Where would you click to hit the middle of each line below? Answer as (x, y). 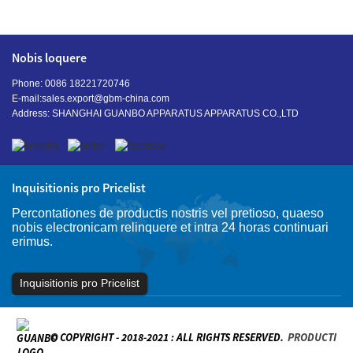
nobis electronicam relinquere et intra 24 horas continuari (170, 228)
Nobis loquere (49, 58)
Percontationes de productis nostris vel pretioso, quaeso (168, 214)
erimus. (32, 242)
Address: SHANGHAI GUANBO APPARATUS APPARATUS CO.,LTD (155, 114)
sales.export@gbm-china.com (106, 99)
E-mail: (27, 99)
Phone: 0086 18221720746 (71, 84)
